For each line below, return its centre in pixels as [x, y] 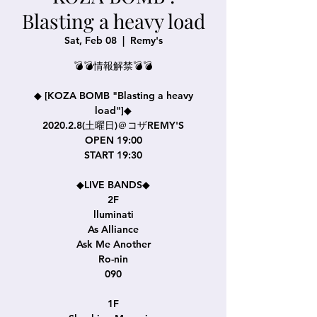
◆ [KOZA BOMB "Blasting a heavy [113, 95]
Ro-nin [113, 259]
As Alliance [113, 229]
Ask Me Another [113, 244]
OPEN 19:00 [113, 140]
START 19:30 [113, 155]
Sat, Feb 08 [90, 40]
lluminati [113, 214]
